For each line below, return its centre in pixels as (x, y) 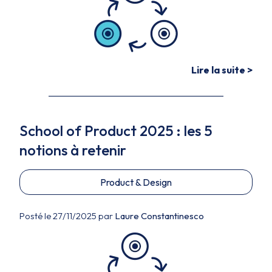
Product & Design (136, 182)
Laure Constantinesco (159, 216)
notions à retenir (73, 150)
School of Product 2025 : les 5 (116, 131)
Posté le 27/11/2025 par (67, 216)
